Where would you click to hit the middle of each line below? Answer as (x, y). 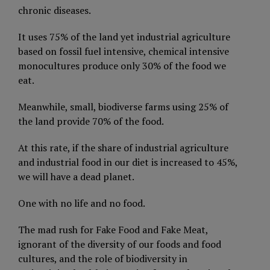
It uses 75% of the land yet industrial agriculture (124, 36)
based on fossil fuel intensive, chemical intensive (124, 51)
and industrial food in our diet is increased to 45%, (128, 162)
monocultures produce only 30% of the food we (122, 65)
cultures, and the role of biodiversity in (103, 258)
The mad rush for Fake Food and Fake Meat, (113, 229)
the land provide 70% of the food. (91, 121)
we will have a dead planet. (76, 176)
